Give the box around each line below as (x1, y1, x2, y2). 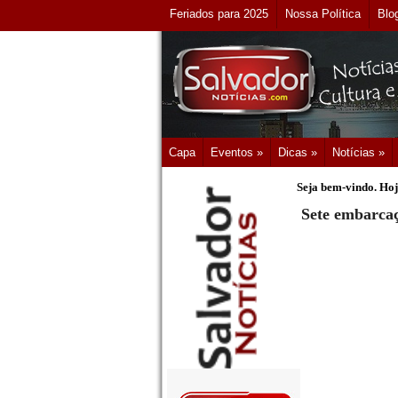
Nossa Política (285, 7, 361, 20)
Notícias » (332, 146, 385, 159)
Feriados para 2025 (170, 7, 268, 20)
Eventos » (211, 146, 263, 159)
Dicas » (278, 146, 317, 159)
